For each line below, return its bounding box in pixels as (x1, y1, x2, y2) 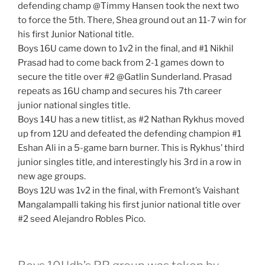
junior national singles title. (18, 100, 130, 111)
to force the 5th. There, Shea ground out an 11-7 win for (18, 15, 247, 26)
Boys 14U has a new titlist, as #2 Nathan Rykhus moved (18, 114, 244, 125)
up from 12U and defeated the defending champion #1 (18, 128, 241, 140)
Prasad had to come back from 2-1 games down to (18, 57, 224, 69)
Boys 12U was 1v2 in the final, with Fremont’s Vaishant (18, 185, 240, 196)
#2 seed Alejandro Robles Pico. (18, 214, 146, 225)
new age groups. (18, 171, 86, 182)
